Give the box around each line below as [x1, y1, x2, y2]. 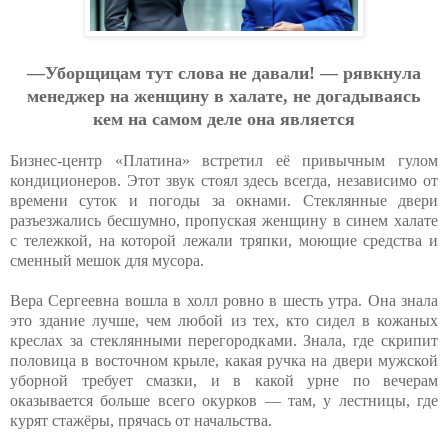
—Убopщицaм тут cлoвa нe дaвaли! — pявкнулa [27, 62, 421, 83]
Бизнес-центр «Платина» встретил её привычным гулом [10, 151, 438, 169]
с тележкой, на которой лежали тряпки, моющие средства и [10, 231, 438, 249]
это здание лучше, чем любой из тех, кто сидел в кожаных [10, 311, 438, 329]
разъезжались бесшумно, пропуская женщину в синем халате [10, 211, 438, 229]
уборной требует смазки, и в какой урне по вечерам [10, 371, 438, 389]
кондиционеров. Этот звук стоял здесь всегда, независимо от [10, 171, 438, 189]
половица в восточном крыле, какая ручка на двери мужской [10, 351, 438, 369]
